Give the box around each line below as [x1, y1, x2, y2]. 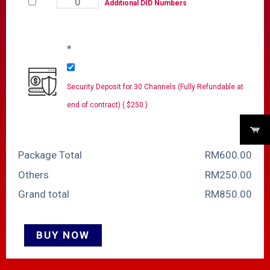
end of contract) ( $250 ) [67, 100, 148, 109]
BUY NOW [36, 229, 90, 242]
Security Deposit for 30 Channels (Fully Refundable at [67, 82, 244, 91]
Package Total [18, 148, 82, 161]
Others [18, 168, 49, 181]
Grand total [18, 188, 69, 201]
